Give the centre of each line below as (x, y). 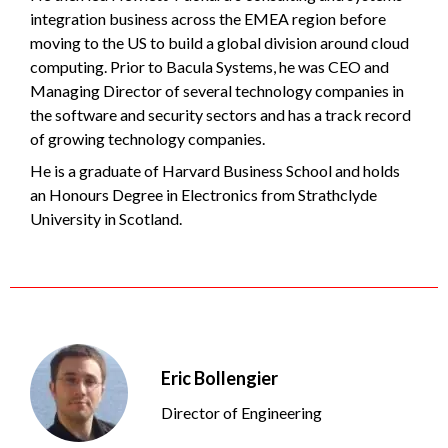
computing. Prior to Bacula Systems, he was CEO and (209, 66)
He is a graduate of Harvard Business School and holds (215, 170)
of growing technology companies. (147, 138)
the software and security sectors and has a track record (220, 114)
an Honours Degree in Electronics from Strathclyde (203, 194)
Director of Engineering (241, 412)
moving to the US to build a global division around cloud (219, 42)
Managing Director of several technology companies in (217, 90)
